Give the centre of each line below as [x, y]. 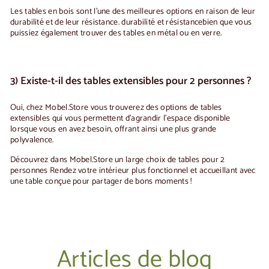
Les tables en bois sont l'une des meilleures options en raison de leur [133, 11]
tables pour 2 [201, 160]
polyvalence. [32, 140]
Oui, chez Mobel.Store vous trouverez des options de [105, 107]
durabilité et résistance [162, 22]
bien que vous [227, 22]
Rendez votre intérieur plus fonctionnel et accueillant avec [152, 171]
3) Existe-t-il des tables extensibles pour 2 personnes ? [131, 81]
